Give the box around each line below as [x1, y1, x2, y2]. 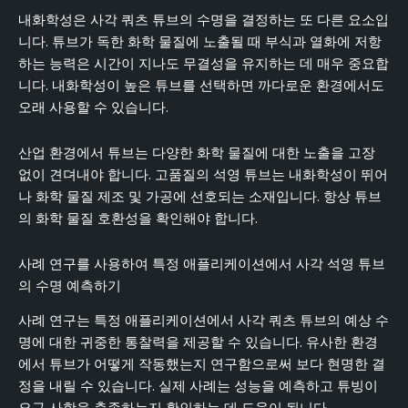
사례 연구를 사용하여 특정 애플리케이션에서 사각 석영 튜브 [18, 254, 385, 273]
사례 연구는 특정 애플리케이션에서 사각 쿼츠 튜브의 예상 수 [18, 311, 389, 330]
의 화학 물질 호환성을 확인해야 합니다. [18, 209, 258, 228]
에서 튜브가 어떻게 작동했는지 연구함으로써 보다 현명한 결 [18, 354, 385, 373]
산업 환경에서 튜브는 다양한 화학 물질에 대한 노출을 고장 [18, 143, 375, 162]
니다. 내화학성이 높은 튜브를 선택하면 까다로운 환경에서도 [18, 76, 384, 96]
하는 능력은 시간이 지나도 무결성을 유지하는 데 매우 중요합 [18, 55, 389, 74]
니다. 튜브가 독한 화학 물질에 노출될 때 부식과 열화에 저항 [18, 33, 382, 52]
